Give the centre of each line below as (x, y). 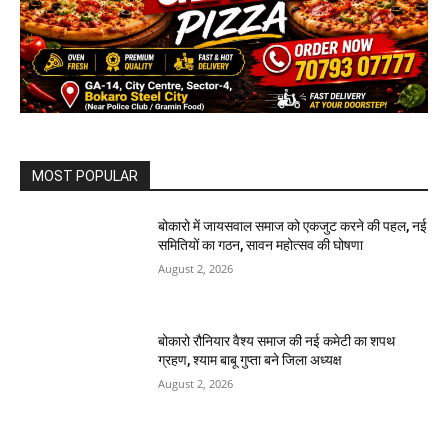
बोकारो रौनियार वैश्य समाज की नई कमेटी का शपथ (277, 341)
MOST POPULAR (85, 175)
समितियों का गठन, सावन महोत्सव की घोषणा (261, 244)
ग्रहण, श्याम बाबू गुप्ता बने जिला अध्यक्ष (250, 360)
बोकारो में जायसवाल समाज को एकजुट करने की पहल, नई (293, 225)
